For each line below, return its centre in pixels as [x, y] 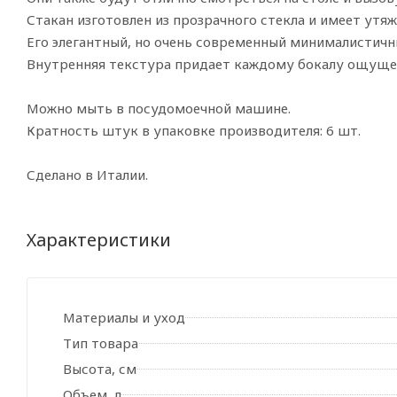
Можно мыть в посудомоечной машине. [159, 109]
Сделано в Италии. [87, 175]
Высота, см [100, 369]
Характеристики [99, 240]
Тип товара [101, 343]
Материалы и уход [124, 318]
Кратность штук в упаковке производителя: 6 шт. [194, 131]
